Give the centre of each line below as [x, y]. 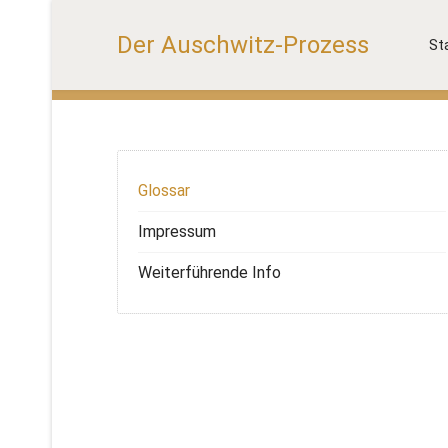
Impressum [177, 231]
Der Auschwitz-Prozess [243, 45]
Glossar [164, 190]
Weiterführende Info [209, 272]
